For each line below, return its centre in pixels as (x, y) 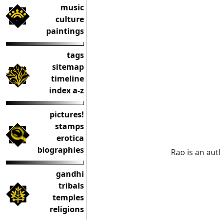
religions (67, 209)
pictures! (67, 114)
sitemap (68, 67)
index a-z (67, 90)
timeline (68, 79)
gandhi (70, 174)
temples (68, 197)
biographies (61, 150)
